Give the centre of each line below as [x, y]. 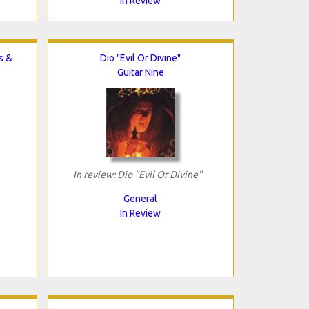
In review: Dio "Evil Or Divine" [137, 174]
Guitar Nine [140, 72]
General [140, 198]
